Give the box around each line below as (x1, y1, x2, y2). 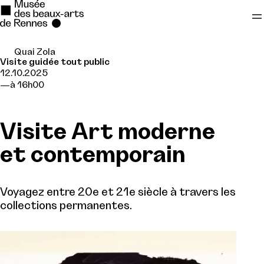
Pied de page (9, 96, 68, 107)
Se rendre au (9, 51, 76, 62)
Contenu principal (9, 74, 92, 85)
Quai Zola (14, 47, 55, 57)
